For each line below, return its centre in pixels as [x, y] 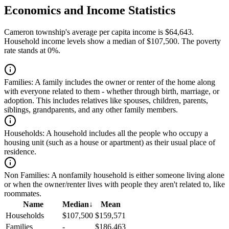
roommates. [23, 194]
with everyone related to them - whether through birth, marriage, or [112, 91]
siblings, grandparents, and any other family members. [91, 110]
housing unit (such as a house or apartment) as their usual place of [110, 143]
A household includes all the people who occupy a [126, 133]
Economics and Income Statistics [90, 10]
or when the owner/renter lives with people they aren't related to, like [114, 185]
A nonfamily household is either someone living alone [137, 175]
